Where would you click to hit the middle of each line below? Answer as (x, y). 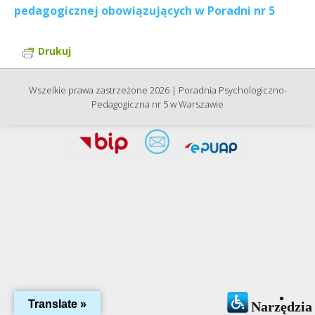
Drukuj (54, 51)
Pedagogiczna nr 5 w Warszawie (157, 104)
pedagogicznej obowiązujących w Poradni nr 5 (144, 11)
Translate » (57, 304)
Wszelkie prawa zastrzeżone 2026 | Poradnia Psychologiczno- (157, 90)
